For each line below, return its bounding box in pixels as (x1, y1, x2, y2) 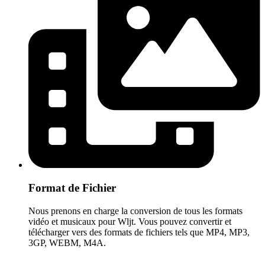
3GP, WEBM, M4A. (28, 237, 106, 248)
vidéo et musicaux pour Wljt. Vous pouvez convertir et (28, 216, 231, 227)
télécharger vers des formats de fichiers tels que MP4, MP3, (28, 227, 250, 237)
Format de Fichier (28, 182, 116, 195)
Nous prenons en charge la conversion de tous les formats (28, 205, 243, 216)
